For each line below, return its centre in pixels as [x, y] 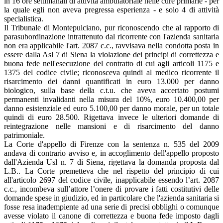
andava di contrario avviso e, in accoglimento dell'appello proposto [111, 153]
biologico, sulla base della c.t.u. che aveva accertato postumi [111, 90]
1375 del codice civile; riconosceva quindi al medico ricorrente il [111, 72]
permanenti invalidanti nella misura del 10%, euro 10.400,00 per [111, 99]
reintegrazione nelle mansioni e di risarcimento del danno [111, 126]
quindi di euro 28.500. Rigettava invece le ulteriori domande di [111, 117]
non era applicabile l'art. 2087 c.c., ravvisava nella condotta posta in [111, 45]
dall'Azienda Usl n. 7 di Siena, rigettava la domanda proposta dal [111, 162]
